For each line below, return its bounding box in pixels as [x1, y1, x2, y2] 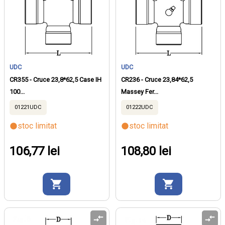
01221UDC [15, 103, 42, 110]
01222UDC [126, 103, 154, 110]
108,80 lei [121, 144, 172, 158]
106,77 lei [10, 144, 60, 158]
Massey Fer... [121, 87, 159, 95]
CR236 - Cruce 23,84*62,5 [121, 75, 193, 83]
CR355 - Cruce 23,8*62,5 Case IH [10, 75, 101, 83]
